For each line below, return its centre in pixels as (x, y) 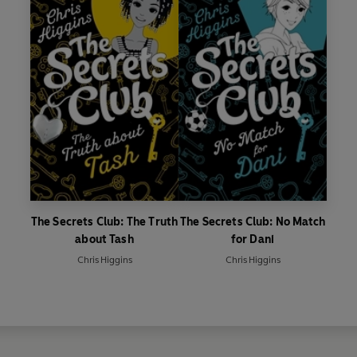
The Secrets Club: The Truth (104, 222)
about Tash (104, 239)
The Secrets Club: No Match (253, 222)
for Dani (253, 239)
